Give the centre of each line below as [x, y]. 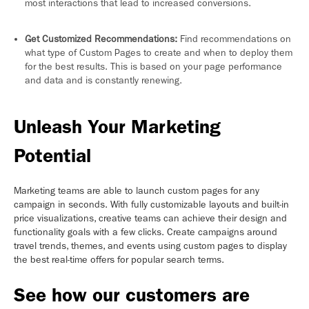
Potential [52, 156]
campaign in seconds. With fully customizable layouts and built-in [151, 205]
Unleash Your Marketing [117, 127]
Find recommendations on [234, 39]
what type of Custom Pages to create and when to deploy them [159, 53]
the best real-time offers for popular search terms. [119, 260]
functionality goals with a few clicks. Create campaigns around [146, 232]
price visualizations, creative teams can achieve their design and [150, 219]
